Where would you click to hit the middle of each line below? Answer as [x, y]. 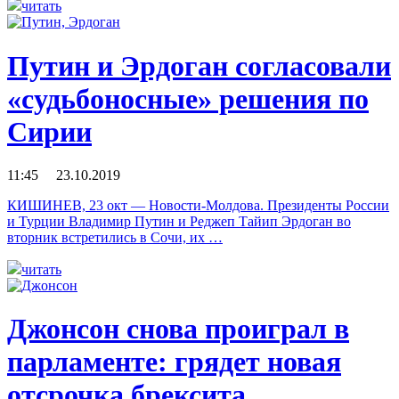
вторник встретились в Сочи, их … [115, 238]
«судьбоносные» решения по [188, 98]
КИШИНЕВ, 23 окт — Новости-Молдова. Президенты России [198, 206]
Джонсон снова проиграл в [178, 329]
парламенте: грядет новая [174, 362]
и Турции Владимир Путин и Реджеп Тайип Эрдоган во [179, 222]
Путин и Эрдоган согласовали [199, 65]
